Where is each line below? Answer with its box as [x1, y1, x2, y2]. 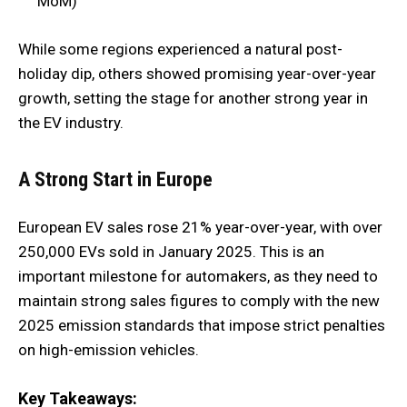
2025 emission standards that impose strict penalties [18, 315, 385, 334]
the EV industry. [18, 113, 124, 132]
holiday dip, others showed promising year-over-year [18, 64, 376, 83]
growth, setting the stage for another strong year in [18, 88, 368, 107]
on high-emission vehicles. [18, 340, 199, 359]
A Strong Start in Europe [18, 167, 213, 191]
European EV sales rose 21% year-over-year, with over [18, 217, 382, 236]
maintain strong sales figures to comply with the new [18, 291, 380, 310]
